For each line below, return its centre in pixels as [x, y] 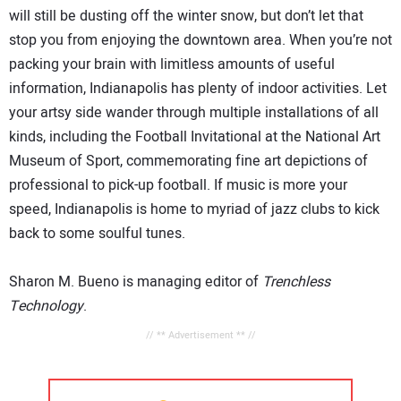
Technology [46, 307]
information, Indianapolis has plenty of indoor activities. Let [198, 89]
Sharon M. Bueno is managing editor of [136, 282]
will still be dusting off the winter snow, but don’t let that [186, 17]
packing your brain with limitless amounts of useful [172, 65]
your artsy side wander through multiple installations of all [194, 113]
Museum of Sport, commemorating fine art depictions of [188, 162]
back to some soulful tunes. [97, 234]
